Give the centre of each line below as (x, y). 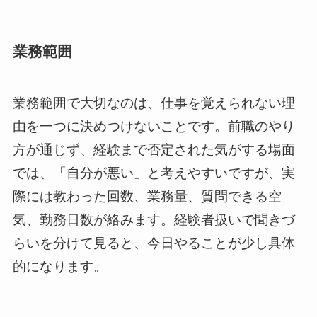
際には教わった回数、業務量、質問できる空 (147, 196)
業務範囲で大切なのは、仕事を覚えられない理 (154, 103)
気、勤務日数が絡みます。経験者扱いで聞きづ (154, 219)
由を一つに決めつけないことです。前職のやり (154, 126)
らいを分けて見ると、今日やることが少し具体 (154, 243)
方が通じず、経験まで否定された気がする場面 (154, 149)
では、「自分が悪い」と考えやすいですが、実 (154, 173)
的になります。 (59, 266)
